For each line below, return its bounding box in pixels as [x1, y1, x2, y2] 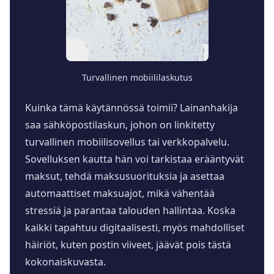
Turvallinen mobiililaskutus [81, 72, 193, 84]
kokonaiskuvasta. [25, 255, 106, 269]
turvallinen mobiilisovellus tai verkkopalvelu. [25, 135, 229, 149]
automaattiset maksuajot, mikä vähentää [25, 187, 215, 201]
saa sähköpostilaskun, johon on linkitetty [25, 118, 215, 132]
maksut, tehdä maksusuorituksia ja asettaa [25, 169, 224, 183]
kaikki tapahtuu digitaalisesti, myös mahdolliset [25, 221, 245, 235]
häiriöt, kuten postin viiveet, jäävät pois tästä [25, 238, 231, 252]
